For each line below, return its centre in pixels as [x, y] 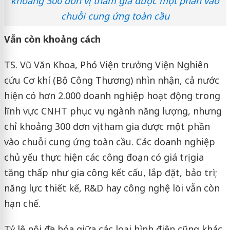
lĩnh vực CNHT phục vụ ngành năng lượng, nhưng [113, 111]
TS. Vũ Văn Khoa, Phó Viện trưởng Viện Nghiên [106, 65]
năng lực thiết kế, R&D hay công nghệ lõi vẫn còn [112, 188]
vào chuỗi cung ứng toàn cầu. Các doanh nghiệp [109, 142]
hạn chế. [22, 204]
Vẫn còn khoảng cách [52, 39]
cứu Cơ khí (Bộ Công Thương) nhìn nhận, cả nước [111, 80]
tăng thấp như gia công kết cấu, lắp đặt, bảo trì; [110, 173]
